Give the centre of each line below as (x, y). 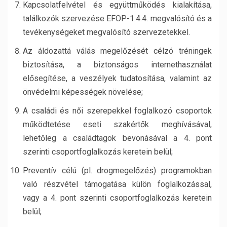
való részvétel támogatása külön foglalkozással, (117, 184)
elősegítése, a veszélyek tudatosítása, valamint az (117, 78)
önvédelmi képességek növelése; (83, 92)
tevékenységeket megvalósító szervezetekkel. (106, 32)
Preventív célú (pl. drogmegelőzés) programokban (117, 171)
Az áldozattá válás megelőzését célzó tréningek (117, 51)
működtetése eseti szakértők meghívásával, (117, 124)
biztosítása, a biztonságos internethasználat (117, 65)
